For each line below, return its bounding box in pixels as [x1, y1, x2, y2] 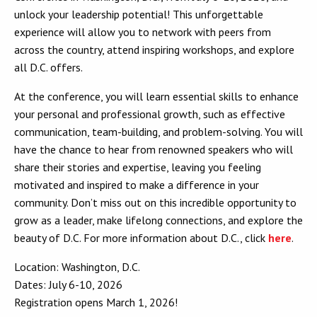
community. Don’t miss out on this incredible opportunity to [14, 195, 296, 210]
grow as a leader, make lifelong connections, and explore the [14, 213, 303, 228]
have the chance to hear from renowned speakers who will [14, 142, 293, 157]
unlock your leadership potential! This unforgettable [14, 7, 263, 22]
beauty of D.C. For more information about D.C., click [14, 231, 268, 246]
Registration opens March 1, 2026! [14, 295, 178, 310]
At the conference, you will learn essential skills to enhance [14, 89, 299, 104]
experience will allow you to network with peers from [14, 25, 271, 40]
